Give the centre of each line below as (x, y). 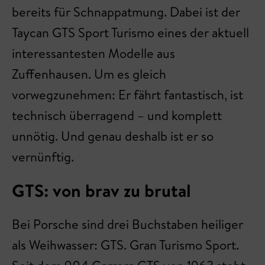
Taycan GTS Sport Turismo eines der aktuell (130, 33)
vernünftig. (43, 157)
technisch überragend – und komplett (117, 115)
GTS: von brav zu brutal (101, 190)
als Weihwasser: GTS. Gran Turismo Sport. (125, 245)
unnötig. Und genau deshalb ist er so (113, 136)
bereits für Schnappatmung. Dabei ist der (126, 12)
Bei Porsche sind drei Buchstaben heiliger (127, 224)
